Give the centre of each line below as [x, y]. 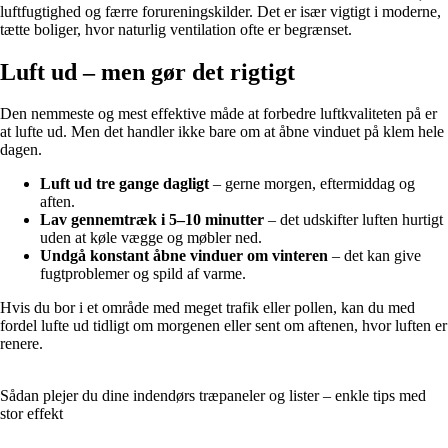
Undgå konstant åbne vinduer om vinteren [184, 256]
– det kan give [374, 256]
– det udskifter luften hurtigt [353, 220]
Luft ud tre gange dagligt [124, 184]
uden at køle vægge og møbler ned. [151, 238]
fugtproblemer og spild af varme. [143, 274]
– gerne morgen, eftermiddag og [312, 184]
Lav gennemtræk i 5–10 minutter [152, 220]
